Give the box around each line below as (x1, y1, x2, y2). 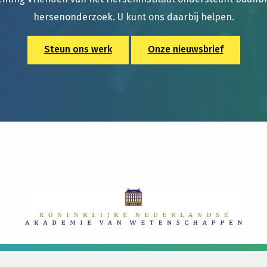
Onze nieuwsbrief (147, 44, 223, 55)
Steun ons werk (44, 44, 112, 55)
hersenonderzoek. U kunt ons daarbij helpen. (33, 11, 234, 23)
